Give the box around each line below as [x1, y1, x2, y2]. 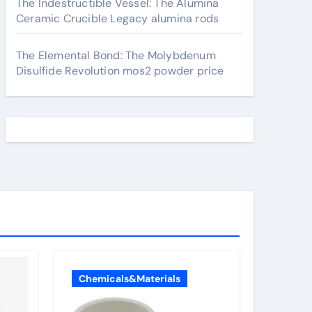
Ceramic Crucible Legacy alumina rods [16, 11, 219, 26]
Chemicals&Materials [79, 272, 180, 285]
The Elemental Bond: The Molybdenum [16, 48, 216, 63]
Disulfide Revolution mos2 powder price [16, 63, 224, 78]
